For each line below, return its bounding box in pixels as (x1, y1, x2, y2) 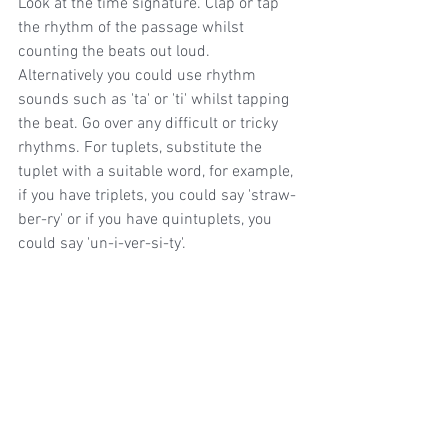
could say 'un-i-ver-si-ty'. (18, 233, 186, 254)
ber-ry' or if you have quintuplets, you (18, 209, 276, 230)
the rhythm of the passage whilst (18, 17, 248, 38)
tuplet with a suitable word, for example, (18, 161, 297, 182)
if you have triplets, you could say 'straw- (18, 185, 296, 206)
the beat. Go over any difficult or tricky (18, 113, 282, 134)
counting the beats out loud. (18, 41, 214, 62)
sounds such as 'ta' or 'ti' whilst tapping (18, 89, 293, 110)
